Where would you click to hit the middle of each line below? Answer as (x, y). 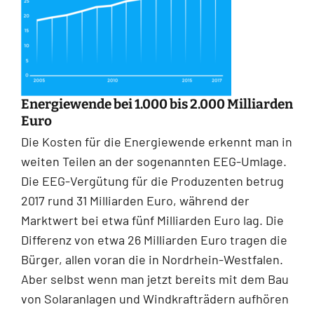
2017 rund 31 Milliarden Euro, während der (135, 200)
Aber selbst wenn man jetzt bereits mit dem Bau (155, 279)
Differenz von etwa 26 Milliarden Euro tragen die (154, 239)
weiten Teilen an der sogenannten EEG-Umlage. (154, 161)
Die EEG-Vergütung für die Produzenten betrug (152, 180)
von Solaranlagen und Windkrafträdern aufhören (155, 298)
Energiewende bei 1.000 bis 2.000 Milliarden (157, 104)
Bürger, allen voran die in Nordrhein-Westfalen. (152, 259)
